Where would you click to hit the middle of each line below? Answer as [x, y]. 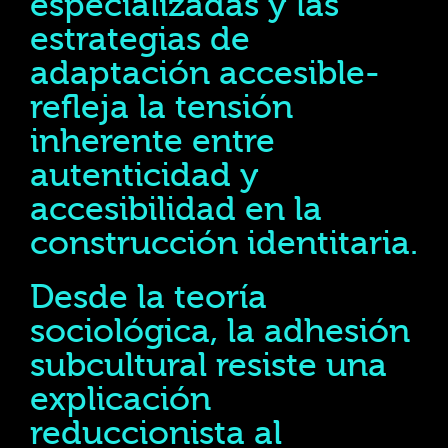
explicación [120, 399]
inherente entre [152, 141]
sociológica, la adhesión [220, 331]
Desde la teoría [148, 297]
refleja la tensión [161, 107]
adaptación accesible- [205, 73]
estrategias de [140, 39]
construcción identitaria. [224, 243]
